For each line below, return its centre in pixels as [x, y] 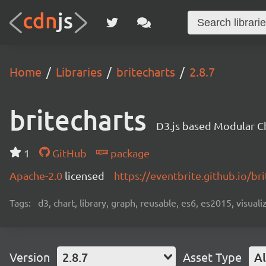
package [129, 153]
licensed [85, 175]
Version [30, 257]
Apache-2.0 [37, 175]
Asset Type [212, 257]
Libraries [79, 72]
